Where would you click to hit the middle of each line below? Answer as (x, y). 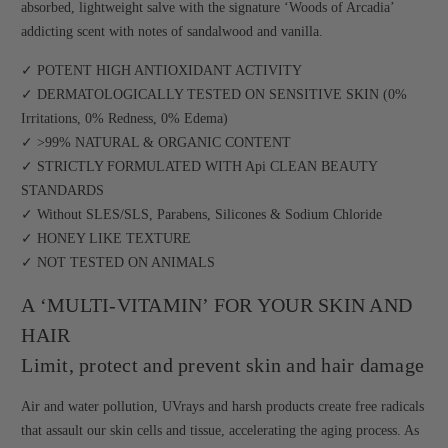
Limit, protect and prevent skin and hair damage (223, 365)
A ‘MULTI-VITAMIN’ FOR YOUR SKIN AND (217, 305)
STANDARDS (63, 191)
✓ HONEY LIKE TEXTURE (106, 239)
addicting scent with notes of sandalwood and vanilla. (172, 32)
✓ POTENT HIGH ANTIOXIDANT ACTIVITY (162, 71)
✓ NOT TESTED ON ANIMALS (118, 263)
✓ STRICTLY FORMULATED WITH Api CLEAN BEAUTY (199, 167)
